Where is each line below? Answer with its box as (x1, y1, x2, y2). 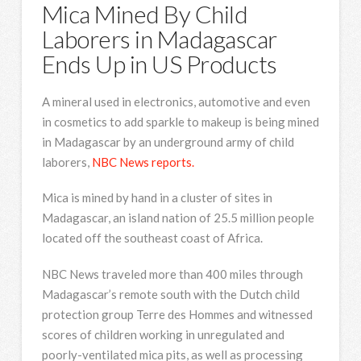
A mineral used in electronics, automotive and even (41, 93, 310, 109)
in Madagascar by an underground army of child (41, 134, 294, 149)
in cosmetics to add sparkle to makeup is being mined (41, 114, 319, 129)
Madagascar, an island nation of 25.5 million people (41, 210, 314, 226)
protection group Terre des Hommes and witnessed (41, 306, 313, 322)
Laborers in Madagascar (41, 23, 277, 53)
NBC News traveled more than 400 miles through (41, 266, 303, 281)
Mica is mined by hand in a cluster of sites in (41, 190, 272, 205)
